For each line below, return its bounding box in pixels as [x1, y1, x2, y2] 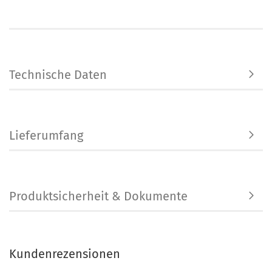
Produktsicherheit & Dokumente [9, 189, 188, 203]
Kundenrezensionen [9, 246, 120, 261]
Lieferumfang [9, 128, 83, 143]
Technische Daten [9, 67, 107, 82]
